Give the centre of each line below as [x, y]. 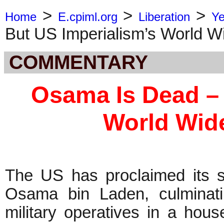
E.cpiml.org [87, 17]
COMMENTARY [78, 62]
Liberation [164, 17]
